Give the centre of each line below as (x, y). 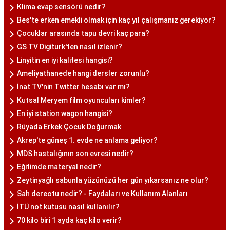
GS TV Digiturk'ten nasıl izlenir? (70, 47)
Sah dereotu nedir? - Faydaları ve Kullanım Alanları (102, 194)
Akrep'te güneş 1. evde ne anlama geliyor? (87, 140)
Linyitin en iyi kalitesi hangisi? (65, 60)
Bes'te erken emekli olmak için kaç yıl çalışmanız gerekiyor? (116, 20)
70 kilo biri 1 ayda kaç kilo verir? (69, 220)
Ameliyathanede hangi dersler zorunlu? (83, 73)
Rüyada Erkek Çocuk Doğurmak (69, 127)
